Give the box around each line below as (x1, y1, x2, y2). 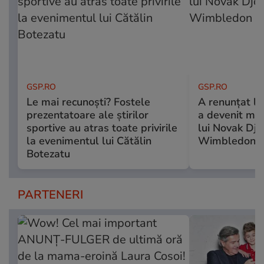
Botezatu (27, 147, 70, 161)
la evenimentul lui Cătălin (27, 134, 151, 148)
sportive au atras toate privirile (27, 121, 177, 136)
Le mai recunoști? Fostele (27, 95, 150, 110)
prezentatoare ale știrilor (27, 108, 148, 123)
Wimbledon (198, 134, 256, 148)
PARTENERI (18, 187, 83, 203)
